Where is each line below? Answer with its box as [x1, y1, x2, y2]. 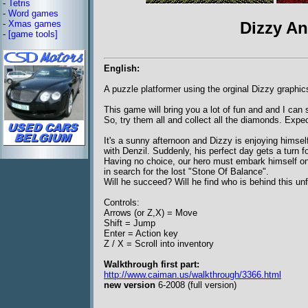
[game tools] [8, 29, 58, 39]
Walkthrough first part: [104, 259, 199, 270]
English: [104, 63, 140, 74]
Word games [8, 8, 58, 19]
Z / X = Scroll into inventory [104, 239, 214, 250]
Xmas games [8, 19, 61, 29]
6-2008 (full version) [155, 280, 236, 291]
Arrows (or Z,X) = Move [104, 208, 197, 219]
